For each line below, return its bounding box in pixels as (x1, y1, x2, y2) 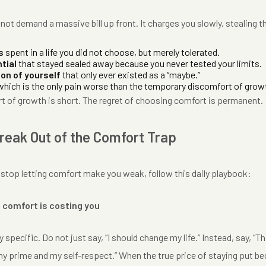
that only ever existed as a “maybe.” (61, 69, 200, 80)
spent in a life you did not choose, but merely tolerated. (4, 46, 220, 58)
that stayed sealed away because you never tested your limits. (17, 58, 262, 69)
